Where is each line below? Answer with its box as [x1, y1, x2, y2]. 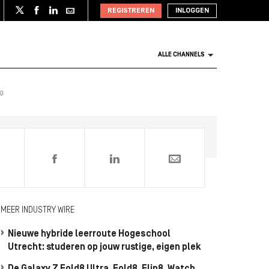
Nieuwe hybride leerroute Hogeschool [8, 229, 171, 239]
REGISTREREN [107, 7, 154, 14]
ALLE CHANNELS [158, 52, 205, 58]
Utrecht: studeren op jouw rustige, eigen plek [8, 243, 201, 252]
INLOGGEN [175, 7, 209, 14]
